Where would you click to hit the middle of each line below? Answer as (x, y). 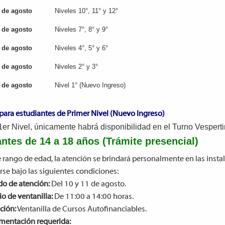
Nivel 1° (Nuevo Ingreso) (90, 85)
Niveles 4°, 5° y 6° (81, 48)
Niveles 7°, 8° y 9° (81, 29)
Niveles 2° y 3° (76, 67)
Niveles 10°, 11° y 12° (86, 11)
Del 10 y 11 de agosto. (88, 184)
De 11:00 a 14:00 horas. (93, 197)
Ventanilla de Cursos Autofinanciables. (81, 209)
